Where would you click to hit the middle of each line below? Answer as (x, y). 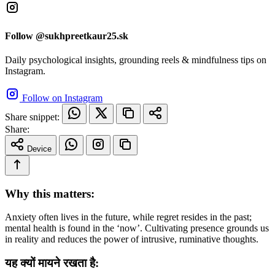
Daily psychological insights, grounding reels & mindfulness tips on (136, 60)
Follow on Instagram (62, 98)
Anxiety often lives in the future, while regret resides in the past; (128, 217)
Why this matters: (50, 193)
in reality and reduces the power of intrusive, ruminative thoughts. (132, 239)
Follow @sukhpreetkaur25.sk (67, 36)
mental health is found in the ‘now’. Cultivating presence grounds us (137, 228)
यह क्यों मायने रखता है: (52, 263)
